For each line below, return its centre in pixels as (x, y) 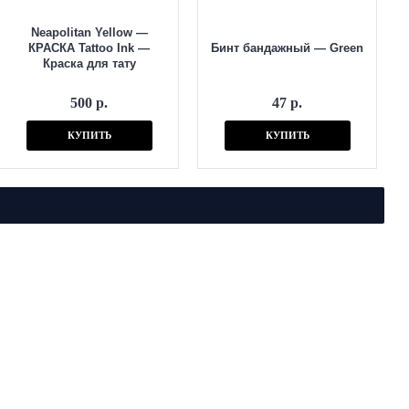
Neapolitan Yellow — (89, 32)
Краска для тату (89, 63)
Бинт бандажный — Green (287, 48)
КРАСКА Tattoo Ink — (89, 48)
